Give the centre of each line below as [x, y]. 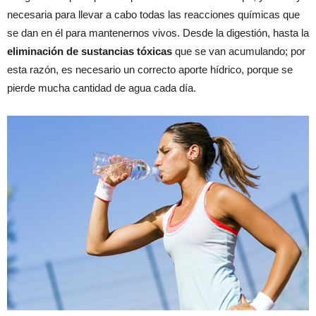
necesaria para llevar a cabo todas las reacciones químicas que [153, 14]
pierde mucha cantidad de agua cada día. [102, 87]
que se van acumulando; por [239, 51]
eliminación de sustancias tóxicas [90, 51]
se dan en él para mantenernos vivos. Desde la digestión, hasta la [158, 32]
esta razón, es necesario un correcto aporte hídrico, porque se [150, 69]
